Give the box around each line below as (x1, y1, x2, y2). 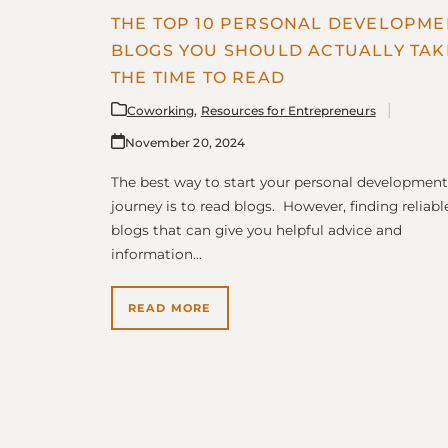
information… (110, 245, 202, 262)
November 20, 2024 (124, 134, 246, 150)
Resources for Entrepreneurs (200, 102, 376, 118)
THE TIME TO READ (110, 67, 285, 87)
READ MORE (127, 300, 212, 315)
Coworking (126, 102, 195, 118)
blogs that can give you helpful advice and (110, 221, 402, 238)
